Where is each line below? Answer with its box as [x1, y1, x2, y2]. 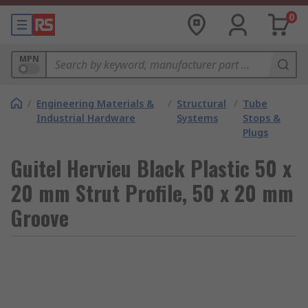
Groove [11, 202, 69, 233]
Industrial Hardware [36, 111, 135, 124]
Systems [177, 111, 219, 124]
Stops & [243, 111, 281, 124]
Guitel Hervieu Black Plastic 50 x [11, 153, 291, 184]
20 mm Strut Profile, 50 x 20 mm [11, 177, 294, 208]
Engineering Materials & [36, 97, 154, 110]
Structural [177, 97, 227, 110]
